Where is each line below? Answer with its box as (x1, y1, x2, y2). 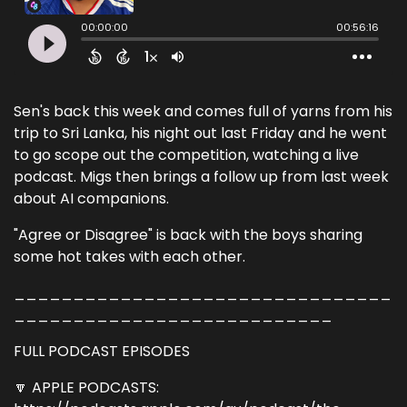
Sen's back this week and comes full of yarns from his (14, 100, 392, 122)
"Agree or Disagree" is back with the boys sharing (14, 223, 362, 245)
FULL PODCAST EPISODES (14, 340, 190, 362)
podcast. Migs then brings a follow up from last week (14, 165, 389, 187)
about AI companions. (14, 187, 169, 209)
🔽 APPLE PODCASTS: (14, 376, 159, 398)
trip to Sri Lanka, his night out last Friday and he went (14, 122, 387, 144)
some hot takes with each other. (14, 245, 245, 267)
